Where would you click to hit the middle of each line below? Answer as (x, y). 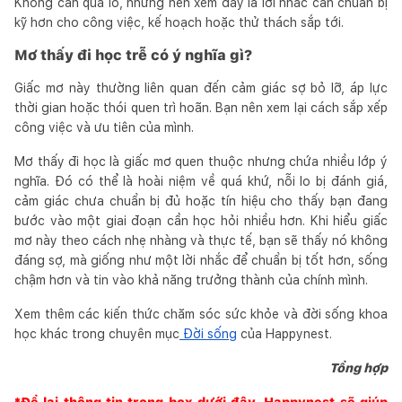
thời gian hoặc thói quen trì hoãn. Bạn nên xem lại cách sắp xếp (201, 107)
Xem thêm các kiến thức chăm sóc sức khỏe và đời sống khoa (201, 314)
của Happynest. (284, 333)
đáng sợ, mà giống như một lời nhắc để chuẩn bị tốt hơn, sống (201, 260)
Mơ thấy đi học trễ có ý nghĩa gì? (133, 55)
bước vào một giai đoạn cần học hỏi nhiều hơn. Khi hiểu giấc (201, 220)
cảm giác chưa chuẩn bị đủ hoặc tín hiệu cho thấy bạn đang (201, 201)
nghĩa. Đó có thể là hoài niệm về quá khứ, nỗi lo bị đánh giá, (201, 181)
